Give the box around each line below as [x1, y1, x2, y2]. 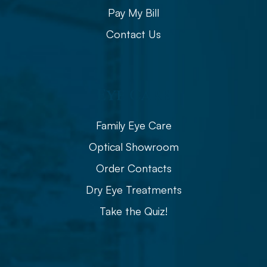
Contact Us [106, 27, 161, 41]
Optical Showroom [88, 139, 179, 153]
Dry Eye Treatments [85, 182, 182, 196]
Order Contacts [95, 161, 172, 175]
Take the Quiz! [100, 204, 167, 218]
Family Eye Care [95, 118, 172, 132]
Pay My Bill [108, 5, 159, 19]
